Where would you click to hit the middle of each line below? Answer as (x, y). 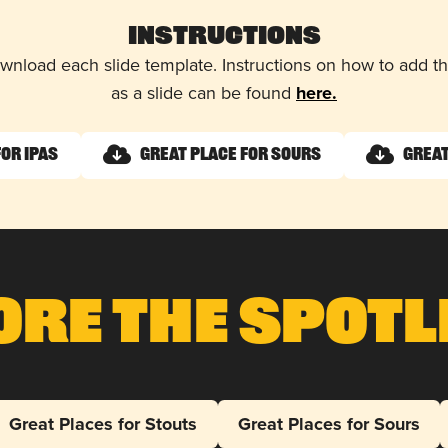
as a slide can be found (203, 92)
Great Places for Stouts (103, 423)
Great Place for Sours (230, 155)
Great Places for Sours (328, 423)
